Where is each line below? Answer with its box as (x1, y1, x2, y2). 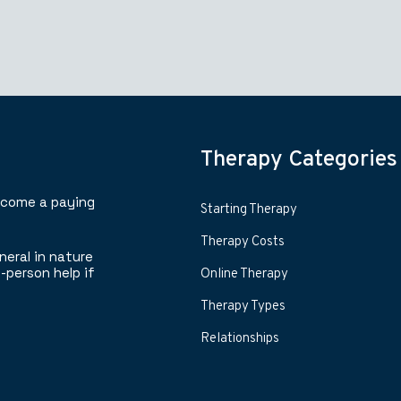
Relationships (200, 329, 279, 347)
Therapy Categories (200, 145, 397, 175)
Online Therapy (200, 265, 288, 283)
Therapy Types (200, 297, 286, 315)
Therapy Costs (200, 233, 285, 251)
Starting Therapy (200, 200, 297, 218)
